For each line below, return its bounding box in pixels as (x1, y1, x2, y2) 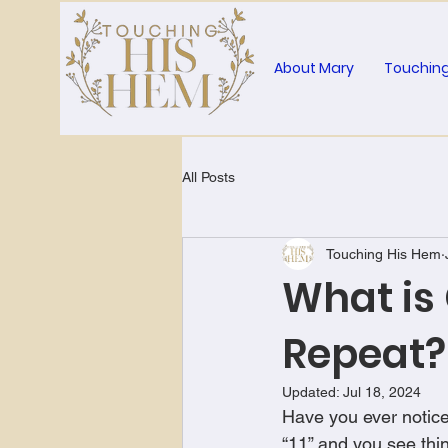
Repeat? (282, 326, 446, 382)
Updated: (282, 384, 343, 400)
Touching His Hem (326, 245, 441, 262)
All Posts (182, 168, 235, 185)
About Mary (274, 58, 354, 78)
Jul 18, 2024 (343, 384, 421, 400)
